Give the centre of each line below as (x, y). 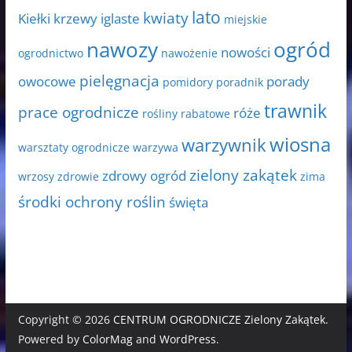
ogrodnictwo (50, 53)
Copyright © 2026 (65, 319)
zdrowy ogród (144, 176)
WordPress (187, 339)
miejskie (245, 20)
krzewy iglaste (96, 19)
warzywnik (224, 145)
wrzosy (36, 177)
